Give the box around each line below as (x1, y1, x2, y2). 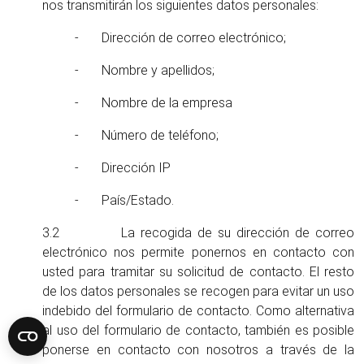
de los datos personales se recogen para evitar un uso (42, 284, 354, 299)
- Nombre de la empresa (75, 95, 232, 110)
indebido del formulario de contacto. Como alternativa (42, 303, 354, 318)
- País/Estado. (75, 193, 174, 208)
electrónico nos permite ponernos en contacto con (42, 245, 354, 260)
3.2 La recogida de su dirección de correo (42, 225, 354, 240)
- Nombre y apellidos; (75, 63, 214, 78)
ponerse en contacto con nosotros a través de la (42, 342, 354, 357)
